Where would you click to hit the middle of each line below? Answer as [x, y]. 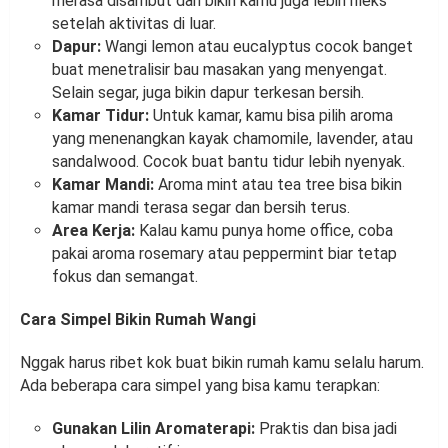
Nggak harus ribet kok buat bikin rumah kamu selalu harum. [222, 363]
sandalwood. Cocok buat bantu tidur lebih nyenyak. [228, 162]
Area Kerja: [93, 231]
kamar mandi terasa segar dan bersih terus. [201, 208]
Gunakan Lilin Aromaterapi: [153, 429]
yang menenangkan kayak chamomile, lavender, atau [232, 139]
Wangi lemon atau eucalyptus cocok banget [257, 47]
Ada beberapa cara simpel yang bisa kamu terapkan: [200, 386]
